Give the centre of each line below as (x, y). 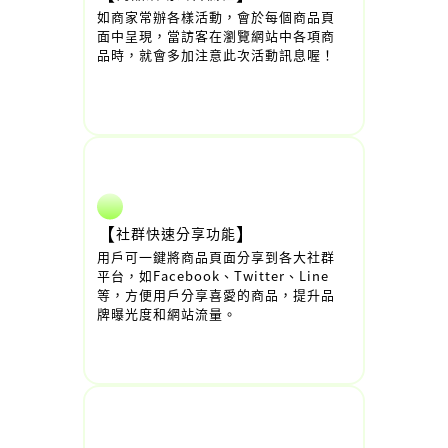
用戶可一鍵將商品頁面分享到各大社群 (216, 256)
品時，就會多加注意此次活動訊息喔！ (216, 54)
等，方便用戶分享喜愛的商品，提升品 (216, 294)
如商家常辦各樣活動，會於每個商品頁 (216, 16)
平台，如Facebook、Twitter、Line (213, 275)
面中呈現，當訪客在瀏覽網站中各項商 (216, 35)
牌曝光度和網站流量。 (167, 313)
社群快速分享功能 (176, 232)
